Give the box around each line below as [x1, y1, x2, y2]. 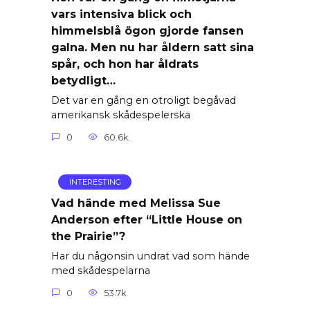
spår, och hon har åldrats [51, 57, 199, 71]
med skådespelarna [51, 264, 150, 277]
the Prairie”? [51, 229, 125, 243]
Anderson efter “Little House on [51, 212, 242, 226]
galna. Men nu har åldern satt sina [51, 40, 254, 54]
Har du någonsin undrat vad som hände [51, 250, 250, 263]
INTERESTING [69, 177, 121, 188]
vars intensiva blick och [51, 7, 192, 21]
